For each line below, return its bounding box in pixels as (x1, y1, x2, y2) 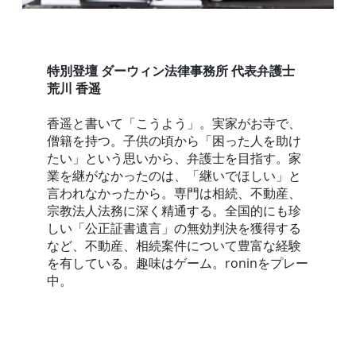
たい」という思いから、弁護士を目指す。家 (47, 149, 302, 168)
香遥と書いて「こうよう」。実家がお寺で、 (47, 114, 302, 133)
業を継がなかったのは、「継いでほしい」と (47, 167, 302, 185)
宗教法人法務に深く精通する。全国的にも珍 (47, 202, 302, 220)
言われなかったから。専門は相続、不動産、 (47, 184, 302, 203)
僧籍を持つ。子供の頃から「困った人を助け (47, 132, 302, 150)
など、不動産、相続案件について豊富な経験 (47, 237, 302, 255)
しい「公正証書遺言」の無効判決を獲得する (47, 219, 302, 238)
